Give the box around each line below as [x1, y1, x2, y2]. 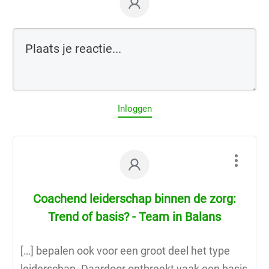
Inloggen [117, 103, 152, 114]
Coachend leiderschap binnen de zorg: [33, 191, 236, 206]
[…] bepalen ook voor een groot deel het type [20, 244, 230, 257]
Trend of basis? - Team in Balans [48, 209, 221, 224]
